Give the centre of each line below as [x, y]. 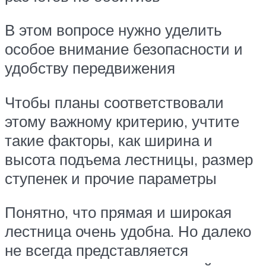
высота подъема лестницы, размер [129, 159]
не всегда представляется [96, 250]
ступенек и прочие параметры [111, 178]
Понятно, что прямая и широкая [118, 212]
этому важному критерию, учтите [122, 121]
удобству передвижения [90, 68]
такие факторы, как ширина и [109, 140]
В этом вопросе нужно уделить [113, 30]
